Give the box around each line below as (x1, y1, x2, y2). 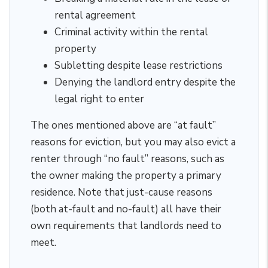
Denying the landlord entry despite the (54, 75, 236, 89)
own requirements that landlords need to (31, 219, 221, 233)
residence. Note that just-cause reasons (31, 185, 212, 199)
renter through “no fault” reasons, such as (31, 152, 224, 166)
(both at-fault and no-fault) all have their (31, 202, 221, 216)
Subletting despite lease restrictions (54, 59, 223, 72)
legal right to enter (54, 92, 144, 106)
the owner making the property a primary (31, 169, 221, 182)
